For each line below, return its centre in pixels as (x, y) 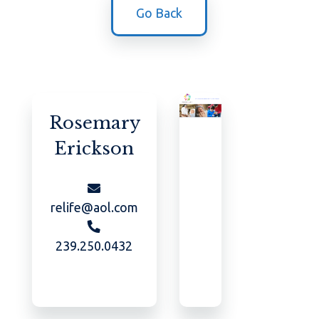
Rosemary (94, 123)
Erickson (94, 149)
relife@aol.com (94, 208)
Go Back (159, 13)
